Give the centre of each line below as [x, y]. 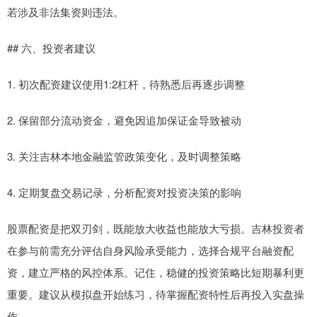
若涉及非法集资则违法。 [65, 12]
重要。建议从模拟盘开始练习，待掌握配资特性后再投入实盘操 [156, 294]
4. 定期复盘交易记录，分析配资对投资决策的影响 [124, 192]
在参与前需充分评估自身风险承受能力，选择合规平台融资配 [150, 250]
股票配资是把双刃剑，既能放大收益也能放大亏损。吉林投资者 [156, 229]
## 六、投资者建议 [51, 48]
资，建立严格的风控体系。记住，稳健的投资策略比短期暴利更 [156, 272]
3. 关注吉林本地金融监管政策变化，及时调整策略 [124, 156]
